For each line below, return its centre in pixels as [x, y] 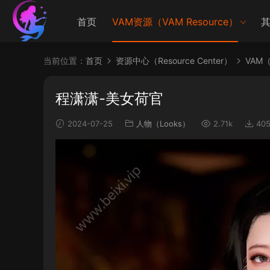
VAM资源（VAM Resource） [175, 22]
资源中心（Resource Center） [174, 61]
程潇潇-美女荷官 [109, 99]
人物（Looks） [163, 124]
